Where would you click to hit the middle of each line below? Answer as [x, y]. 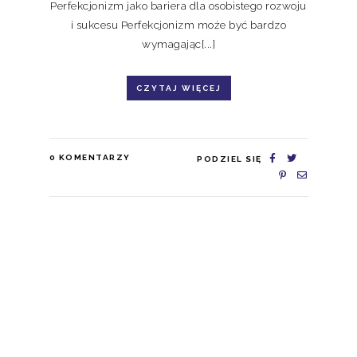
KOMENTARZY [94, 157]
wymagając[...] [178, 43]
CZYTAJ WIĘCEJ [178, 88]
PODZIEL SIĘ [229, 159]
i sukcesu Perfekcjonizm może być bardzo [178, 24]
